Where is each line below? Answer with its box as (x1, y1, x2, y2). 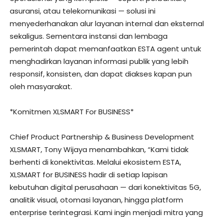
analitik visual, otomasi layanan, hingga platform (10, 195, 183, 205)
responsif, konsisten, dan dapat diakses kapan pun (10, 69, 192, 79)
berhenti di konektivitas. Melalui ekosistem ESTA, (10, 157, 181, 167)
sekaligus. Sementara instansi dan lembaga (10, 31, 168, 41)
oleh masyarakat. (10, 81, 72, 92)
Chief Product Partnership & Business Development (10, 132, 194, 142)
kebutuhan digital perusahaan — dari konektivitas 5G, (10, 182, 201, 192)
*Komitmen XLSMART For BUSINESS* (10, 107, 134, 117)
